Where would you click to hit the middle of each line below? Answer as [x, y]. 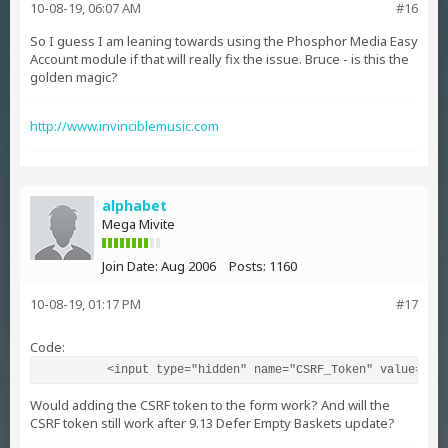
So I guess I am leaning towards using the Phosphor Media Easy [224, 41]
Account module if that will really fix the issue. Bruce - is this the [219, 59]
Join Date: [130, 266]
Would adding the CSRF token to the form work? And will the [210, 405]
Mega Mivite [138, 224]
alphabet [134, 205]
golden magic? [74, 77]
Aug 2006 [188, 266]
